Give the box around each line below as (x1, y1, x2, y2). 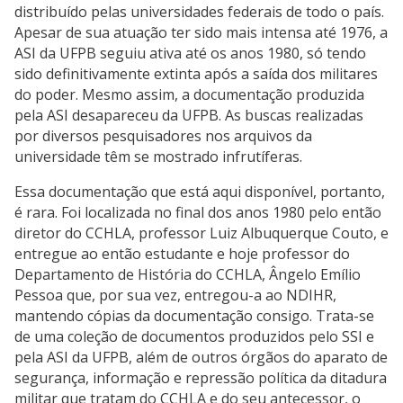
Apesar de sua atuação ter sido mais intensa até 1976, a (14, 22, 388, 43)
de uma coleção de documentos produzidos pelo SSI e (14, 327, 374, 347)
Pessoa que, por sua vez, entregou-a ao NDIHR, (14, 285, 336, 306)
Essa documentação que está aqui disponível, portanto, (14, 182, 385, 202)
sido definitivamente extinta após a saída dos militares (14, 64, 378, 85)
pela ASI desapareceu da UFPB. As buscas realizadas (14, 105, 363, 126)
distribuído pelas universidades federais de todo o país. (14, 2, 384, 22)
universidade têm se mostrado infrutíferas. (14, 147, 302, 167)
